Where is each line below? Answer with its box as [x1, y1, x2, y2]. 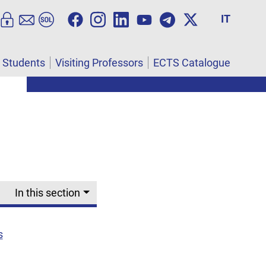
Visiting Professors [55, 56, 143, 69]
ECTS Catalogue [153, 56, 230, 69]
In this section [15, 186, 81, 199]
